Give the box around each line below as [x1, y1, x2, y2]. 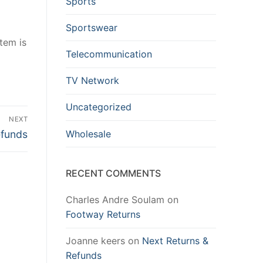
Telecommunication [66, 48, 152, 60]
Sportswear [66, 21, 117, 33]
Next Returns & [142, 235, 208, 247]
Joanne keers [66, 235, 125, 247]
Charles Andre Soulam [66, 194, 164, 206]
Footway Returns [66, 208, 140, 221]
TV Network [66, 75, 119, 87]
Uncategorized [66, 101, 131, 113]
